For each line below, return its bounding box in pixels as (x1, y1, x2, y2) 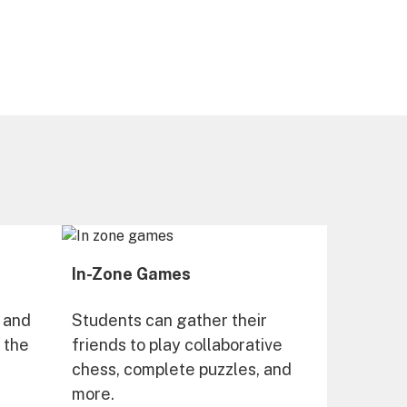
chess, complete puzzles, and (71, 360, 292, 379)
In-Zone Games (71, 264, 191, 283)
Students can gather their (71, 311, 267, 330)
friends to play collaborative (71, 335, 283, 354)
